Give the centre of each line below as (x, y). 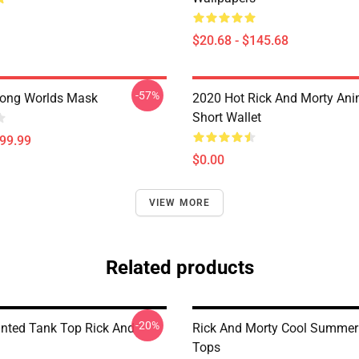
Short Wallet (227, 117)
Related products (179, 268)
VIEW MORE (179, 203)
